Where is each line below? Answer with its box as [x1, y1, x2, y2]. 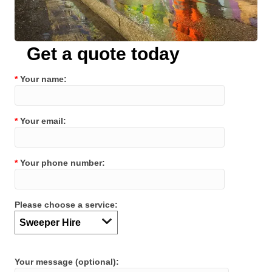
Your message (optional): [15, 256, 119, 267]
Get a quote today [27, 43, 180, 64]
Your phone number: [18, 157, 105, 168]
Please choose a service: [15, 199, 118, 209]
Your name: [18, 73, 67, 84]
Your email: [18, 115, 66, 126]
